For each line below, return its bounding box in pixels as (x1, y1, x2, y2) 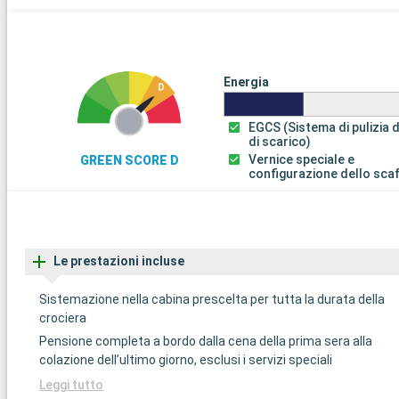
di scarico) (248, 134, 312, 149)
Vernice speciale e (248, 151, 355, 167)
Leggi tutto (39, 378, 103, 393)
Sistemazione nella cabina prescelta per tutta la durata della (39, 292, 385, 307)
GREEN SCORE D (79, 152, 179, 167)
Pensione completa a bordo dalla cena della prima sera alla (39, 334, 372, 349)
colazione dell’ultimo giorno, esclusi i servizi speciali (39, 353, 332, 368)
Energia (223, 74, 269, 89)
